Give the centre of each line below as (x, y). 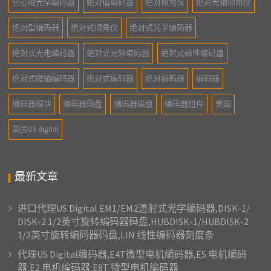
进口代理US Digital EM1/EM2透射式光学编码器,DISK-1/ (134, 208)
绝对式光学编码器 (161, 28)
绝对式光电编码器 (44, 53)
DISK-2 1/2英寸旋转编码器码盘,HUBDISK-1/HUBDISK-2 (133, 222)
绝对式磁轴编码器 (44, 79)
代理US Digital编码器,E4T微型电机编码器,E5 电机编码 (132, 254)
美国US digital (36, 129)
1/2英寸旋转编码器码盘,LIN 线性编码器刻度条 (116, 235)
